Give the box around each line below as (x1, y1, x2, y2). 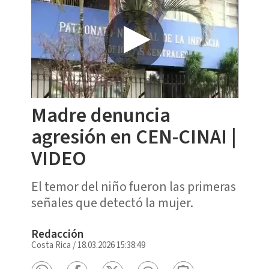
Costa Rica (31, 238, 71, 252)
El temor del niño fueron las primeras (31, 177, 236, 196)
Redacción (31, 226, 83, 243)
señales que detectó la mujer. (31, 193, 193, 213)
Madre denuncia (31, 100, 171, 130)
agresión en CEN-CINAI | (31, 122, 237, 152)
